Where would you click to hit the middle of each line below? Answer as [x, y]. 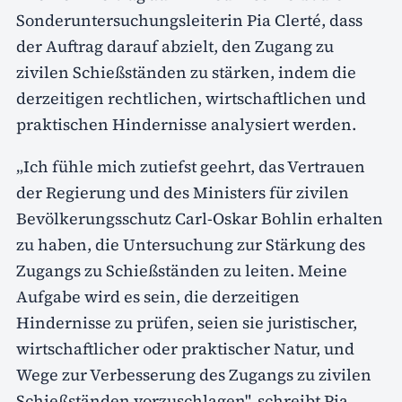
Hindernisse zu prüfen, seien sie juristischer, [187, 322]
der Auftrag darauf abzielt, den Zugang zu [175, 46]
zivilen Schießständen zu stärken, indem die [186, 72]
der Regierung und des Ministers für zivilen [183, 192]
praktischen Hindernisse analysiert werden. [186, 124]
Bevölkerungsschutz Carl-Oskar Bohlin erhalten [200, 218]
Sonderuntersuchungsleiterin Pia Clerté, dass [189, 20]
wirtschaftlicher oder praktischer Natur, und [185, 348]
